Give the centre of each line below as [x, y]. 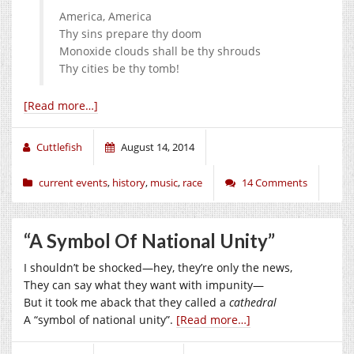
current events [73, 182]
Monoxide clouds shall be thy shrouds [160, 51]
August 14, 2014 [158, 147]
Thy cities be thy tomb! [119, 68]
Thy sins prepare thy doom [130, 33]
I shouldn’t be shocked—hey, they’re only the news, [158, 267]
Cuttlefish [59, 147]
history [129, 182]
